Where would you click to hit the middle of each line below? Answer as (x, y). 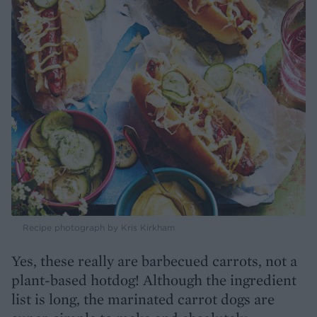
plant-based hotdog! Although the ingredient (154, 280)
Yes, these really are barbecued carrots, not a (154, 261)
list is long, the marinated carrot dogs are (143, 299)
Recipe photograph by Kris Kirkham (99, 228)
